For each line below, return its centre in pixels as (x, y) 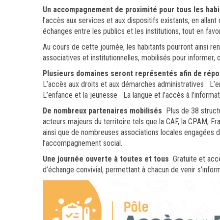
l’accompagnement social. (83, 143)
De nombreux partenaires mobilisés (102, 110)
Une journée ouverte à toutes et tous (106, 159)
